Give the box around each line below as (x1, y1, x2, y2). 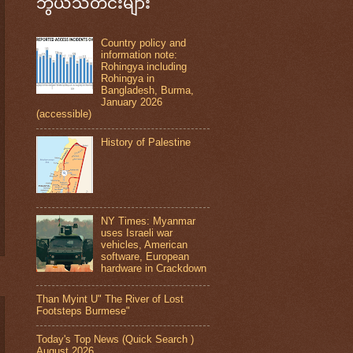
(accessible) (36, 107, 91, 120)
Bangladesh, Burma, (101, 84, 195, 96)
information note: (101, 48, 178, 61)
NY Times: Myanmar (101, 214, 196, 227)
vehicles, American (101, 238, 188, 251)
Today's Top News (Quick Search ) (36, 333, 194, 346)
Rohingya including (101, 60, 188, 72)
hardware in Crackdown (101, 262, 207, 274)
